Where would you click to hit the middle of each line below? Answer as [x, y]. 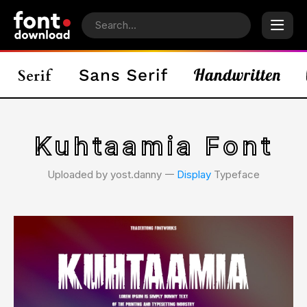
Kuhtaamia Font [153, 146]
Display [194, 174]
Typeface [235, 174]
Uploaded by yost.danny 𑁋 [112, 174]
